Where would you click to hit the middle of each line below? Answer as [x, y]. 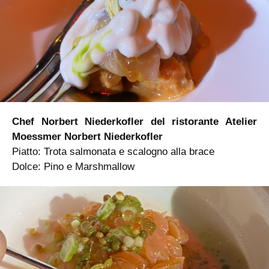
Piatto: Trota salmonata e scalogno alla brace [113, 152]
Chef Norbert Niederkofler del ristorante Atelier [134, 122]
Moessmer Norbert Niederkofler [87, 137]
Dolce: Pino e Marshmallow [73, 167]
